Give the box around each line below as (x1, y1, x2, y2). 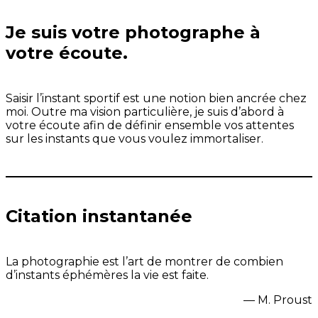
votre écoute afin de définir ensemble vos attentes (6, 119, 294, 133)
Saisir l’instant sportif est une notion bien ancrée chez (6, 92, 307, 106)
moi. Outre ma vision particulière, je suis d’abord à (6, 105, 284, 119)
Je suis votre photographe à (6, 22, 261, 43)
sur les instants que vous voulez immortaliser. (6, 132, 263, 146)
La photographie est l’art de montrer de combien (6, 255, 283, 269)
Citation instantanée (6, 206, 192, 227)
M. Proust (258, 293, 312, 307)
